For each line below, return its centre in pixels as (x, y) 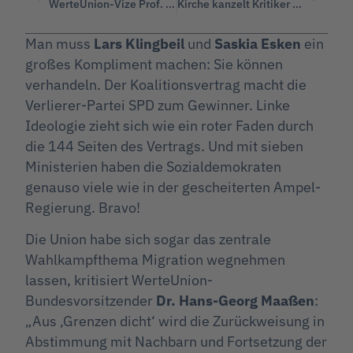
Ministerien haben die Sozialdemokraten (153, 166)
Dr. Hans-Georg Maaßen (235, 301)
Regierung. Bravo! (83, 207)
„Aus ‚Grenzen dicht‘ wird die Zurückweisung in (175, 321)
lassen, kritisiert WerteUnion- (119, 281)
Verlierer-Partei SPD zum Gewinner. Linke (158, 105)
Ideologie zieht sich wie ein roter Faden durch (169, 125)
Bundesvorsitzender (91, 301)
